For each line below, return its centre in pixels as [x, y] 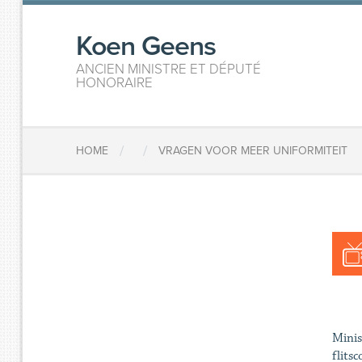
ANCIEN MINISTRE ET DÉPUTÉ [169, 69]
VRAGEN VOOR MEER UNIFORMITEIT [253, 151]
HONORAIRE [115, 83]
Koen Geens [146, 46]
